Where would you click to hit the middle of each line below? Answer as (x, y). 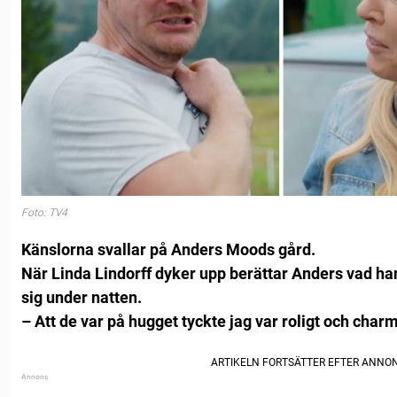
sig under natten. (82, 298)
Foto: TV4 (44, 212)
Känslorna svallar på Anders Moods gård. (168, 250)
